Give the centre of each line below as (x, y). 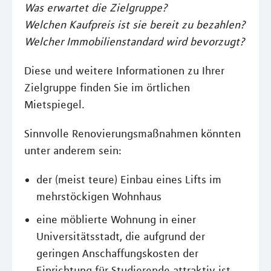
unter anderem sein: (73, 151)
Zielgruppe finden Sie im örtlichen (107, 88)
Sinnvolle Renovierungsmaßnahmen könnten (132, 134)
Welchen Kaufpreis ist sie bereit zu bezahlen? (135, 25)
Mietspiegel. (54, 105)
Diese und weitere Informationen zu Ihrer (124, 71)
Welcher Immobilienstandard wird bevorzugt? (134, 42)
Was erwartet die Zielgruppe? (96, 8)
